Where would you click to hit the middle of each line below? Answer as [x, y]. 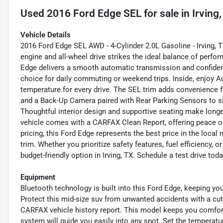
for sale [160, 13]
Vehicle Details [46, 35]
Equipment [38, 177]
